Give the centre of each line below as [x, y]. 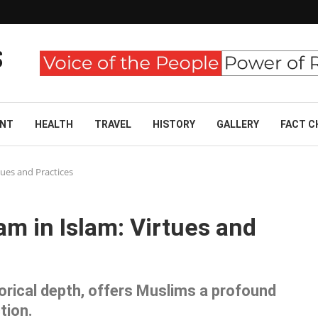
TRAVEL [113, 124]
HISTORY [174, 124]
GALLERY [238, 124]
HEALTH [54, 124]
